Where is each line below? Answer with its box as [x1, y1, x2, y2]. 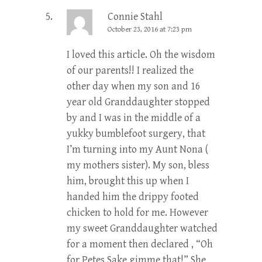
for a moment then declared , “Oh [67, 238, 213, 251]
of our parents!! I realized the [67, 64, 194, 77]
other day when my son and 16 [67, 80, 200, 93]
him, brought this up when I [67, 175, 189, 188]
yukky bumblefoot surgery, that [67, 127, 205, 140]
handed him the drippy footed [67, 191, 199, 204]
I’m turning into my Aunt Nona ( [67, 143, 208, 156]
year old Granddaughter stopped [67, 96, 210, 109]
